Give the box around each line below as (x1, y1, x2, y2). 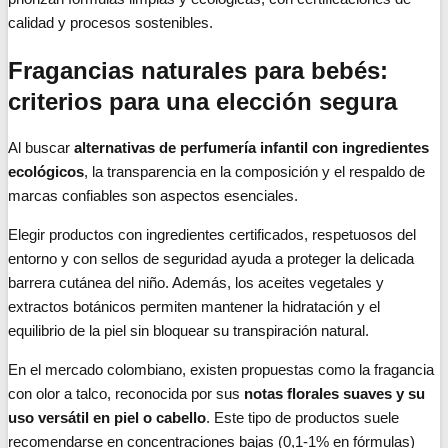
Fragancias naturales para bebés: (8, 56, 388, 84)
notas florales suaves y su (244, 385, 425, 403)
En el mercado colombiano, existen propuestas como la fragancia (8, 361, 434, 379)
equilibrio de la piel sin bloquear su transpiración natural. (8, 322, 369, 340)
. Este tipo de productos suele (206, 409, 399, 427)
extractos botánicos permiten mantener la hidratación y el (8, 298, 380, 316)
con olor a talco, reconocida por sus (8, 385, 244, 403)
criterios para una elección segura (8, 87, 397, 115)
